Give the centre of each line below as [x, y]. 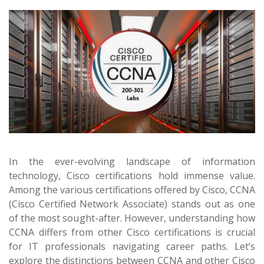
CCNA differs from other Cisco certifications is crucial [132, 232]
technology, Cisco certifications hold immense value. [132, 176]
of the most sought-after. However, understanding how [132, 218]
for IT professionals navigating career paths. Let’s [132, 246]
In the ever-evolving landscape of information [132, 161]
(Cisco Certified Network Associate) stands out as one [132, 204]
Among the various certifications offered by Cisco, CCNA [132, 190]
